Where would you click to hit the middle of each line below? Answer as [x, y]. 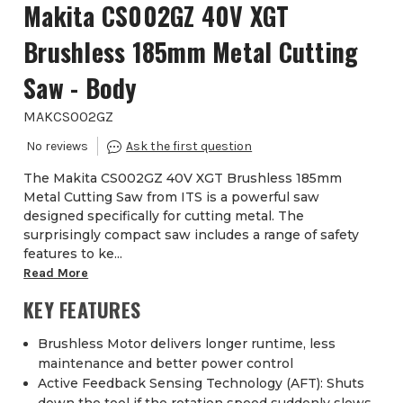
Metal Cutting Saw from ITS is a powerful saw [172, 197]
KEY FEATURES [82, 310]
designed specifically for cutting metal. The [164, 216]
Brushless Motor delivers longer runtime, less [187, 344]
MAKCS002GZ [69, 117]
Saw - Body [81, 88]
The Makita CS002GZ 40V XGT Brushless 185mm [183, 179]
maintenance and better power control [166, 364]
